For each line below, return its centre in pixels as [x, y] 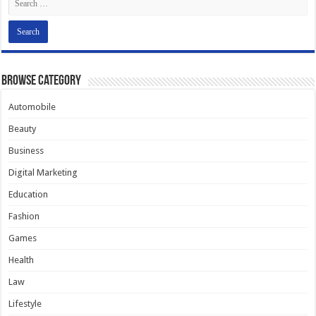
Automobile [32, 107]
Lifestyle [25, 304]
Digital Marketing [43, 172]
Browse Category [42, 81]
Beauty [23, 129]
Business [26, 151]
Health [22, 260]
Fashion [24, 216]
